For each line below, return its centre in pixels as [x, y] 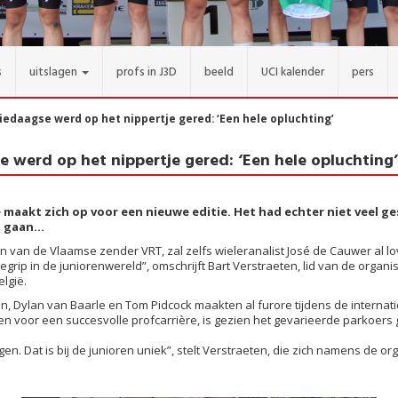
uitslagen [53, 72]
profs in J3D [147, 72]
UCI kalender [293, 72]
